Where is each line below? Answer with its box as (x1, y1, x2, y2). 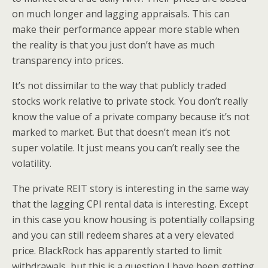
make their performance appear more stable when (12, 23, 239, 36)
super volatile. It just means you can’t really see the (12, 141, 240, 154)
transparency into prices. (12, 54, 123, 67)
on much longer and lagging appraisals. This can (12, 7, 230, 20)
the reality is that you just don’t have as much (12, 38, 215, 51)
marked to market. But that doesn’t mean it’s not (12, 126, 230, 139)
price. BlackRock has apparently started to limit (12, 244, 222, 257)
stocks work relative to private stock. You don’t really (12, 95, 248, 108)
